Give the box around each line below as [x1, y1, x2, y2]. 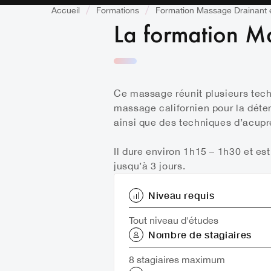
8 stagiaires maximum [129, 254, 225, 265]
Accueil [51, 5, 80, 15]
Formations [96, 5, 139, 15]
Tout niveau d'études [129, 215, 218, 226]
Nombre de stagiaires [148, 229, 252, 240]
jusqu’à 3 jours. [114, 160, 186, 171]
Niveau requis [148, 189, 215, 201]
